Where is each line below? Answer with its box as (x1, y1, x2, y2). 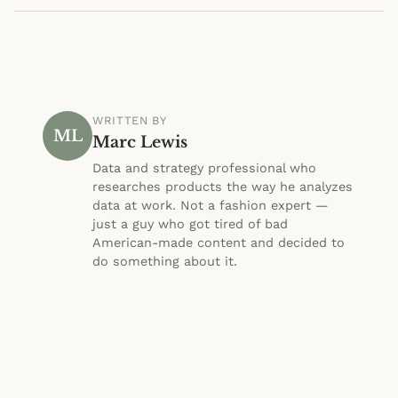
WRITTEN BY (92, 114, 167, 128)
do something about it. (92, 254, 237, 269)
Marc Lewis (92, 132, 187, 153)
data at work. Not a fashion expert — (92, 198, 329, 213)
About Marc (92, 277, 162, 292)
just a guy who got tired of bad (92, 217, 288, 232)
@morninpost (180, 277, 260, 292)
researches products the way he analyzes (92, 179, 353, 195)
